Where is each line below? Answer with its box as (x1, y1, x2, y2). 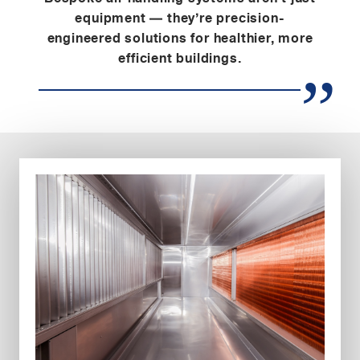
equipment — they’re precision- (75, 8, 285, 29)
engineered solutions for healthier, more (47, 28, 313, 49)
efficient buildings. (118, 48, 242, 69)
